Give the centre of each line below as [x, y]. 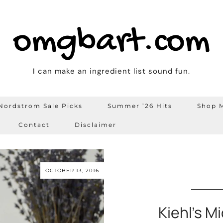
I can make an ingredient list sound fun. [111, 71]
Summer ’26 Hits [140, 106]
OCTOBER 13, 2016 [72, 170]
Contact [34, 125]
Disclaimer [96, 125]
